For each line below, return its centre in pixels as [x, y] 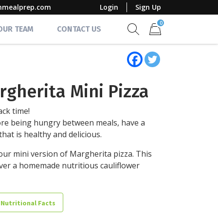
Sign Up [148, 7]
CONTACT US [79, 29]
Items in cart [172, 40]
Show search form [166, 40]
